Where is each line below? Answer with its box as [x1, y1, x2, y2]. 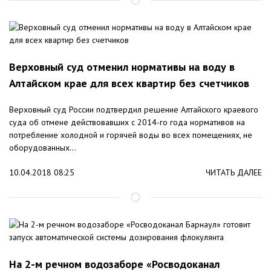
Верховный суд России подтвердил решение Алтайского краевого [9, 104, 258, 116]
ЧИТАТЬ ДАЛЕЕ [206, 167, 262, 178]
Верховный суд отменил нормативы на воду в [9, 60, 235, 74]
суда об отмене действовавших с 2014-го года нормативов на [9, 117, 245, 128]
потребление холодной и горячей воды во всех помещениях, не [9, 129, 252, 141]
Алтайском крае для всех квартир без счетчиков [9, 76, 249, 91]
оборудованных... [9, 142, 76, 154]
